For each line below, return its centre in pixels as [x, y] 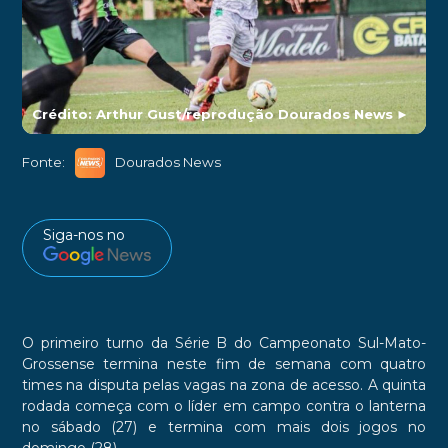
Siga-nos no [83, 234]
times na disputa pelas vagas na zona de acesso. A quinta [224, 385]
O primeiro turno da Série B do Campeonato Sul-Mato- [224, 343]
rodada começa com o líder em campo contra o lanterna [224, 406]
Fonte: [43, 162]
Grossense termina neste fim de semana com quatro [224, 364]
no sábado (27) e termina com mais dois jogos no [224, 427]
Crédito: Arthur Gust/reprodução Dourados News [212, 113]
